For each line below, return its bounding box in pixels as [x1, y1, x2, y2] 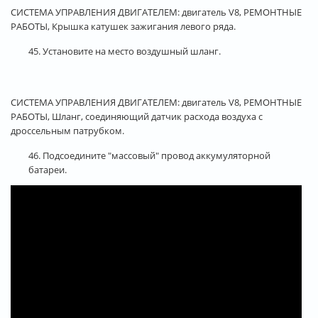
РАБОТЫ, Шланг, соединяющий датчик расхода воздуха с [11, 109, 263, 123]
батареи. [28, 163, 67, 176]
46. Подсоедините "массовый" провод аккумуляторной [28, 148, 270, 162]
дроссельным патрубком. [11, 124, 124, 137]
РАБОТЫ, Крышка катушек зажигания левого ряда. [11, 19, 236, 33]
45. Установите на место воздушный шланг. [28, 44, 221, 57]
